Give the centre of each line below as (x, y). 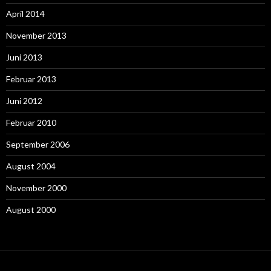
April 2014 (25, 14)
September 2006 (38, 144)
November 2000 (36, 188)
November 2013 (36, 35)
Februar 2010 (31, 122)
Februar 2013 (31, 79)
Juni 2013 (24, 57)
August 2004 (31, 166)
